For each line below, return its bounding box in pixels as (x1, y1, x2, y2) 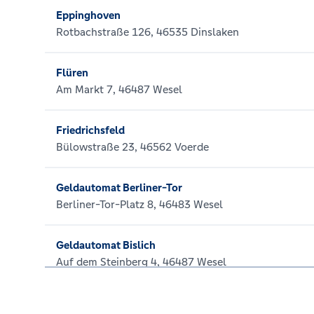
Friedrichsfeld (56, 123, 125, 137)
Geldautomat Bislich (56, 238, 156, 252)
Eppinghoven (56, 8, 121, 22)
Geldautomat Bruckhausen (56, 296, 186, 309)
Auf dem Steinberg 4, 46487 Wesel (56, 255, 226, 268)
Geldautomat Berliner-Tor (56, 181, 182, 194)
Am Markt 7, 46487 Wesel (56, 83, 182, 96)
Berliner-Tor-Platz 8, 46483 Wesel (56, 198, 223, 211)
